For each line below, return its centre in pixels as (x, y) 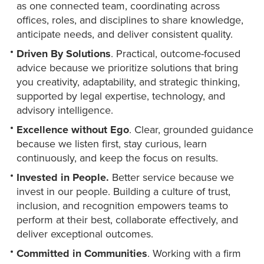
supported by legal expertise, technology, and (121, 96)
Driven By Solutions (64, 54)
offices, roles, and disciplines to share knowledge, (130, 20)
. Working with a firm (194, 254)
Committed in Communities (82, 254)
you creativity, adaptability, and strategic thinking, (128, 82)
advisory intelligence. (66, 110)
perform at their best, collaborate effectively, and (127, 220)
